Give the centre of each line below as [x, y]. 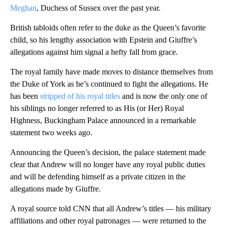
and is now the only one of [164, 96]
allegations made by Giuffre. [55, 189]
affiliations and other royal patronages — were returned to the [108, 221]
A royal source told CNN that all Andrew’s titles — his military [111, 209]
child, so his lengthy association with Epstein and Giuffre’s [104, 40]
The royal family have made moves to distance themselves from [111, 72]
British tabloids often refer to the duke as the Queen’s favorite [108, 28]
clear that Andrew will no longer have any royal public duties [108, 165]
